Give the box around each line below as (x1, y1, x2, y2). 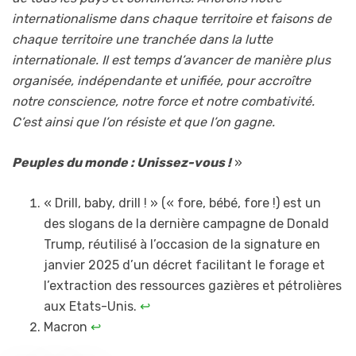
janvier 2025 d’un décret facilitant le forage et (44, 257, 325, 273)
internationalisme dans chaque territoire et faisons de (12, 11, 331, 27)
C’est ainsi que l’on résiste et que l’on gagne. (12, 114, 278, 130)
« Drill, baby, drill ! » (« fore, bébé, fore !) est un (44, 195, 321, 211)
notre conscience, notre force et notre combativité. (12, 94, 315, 110)
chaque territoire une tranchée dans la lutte (12, 32, 273, 48)
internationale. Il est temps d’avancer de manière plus (12, 52, 331, 68)
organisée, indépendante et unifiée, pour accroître (12, 73, 311, 89)
